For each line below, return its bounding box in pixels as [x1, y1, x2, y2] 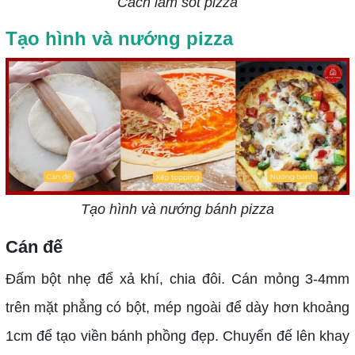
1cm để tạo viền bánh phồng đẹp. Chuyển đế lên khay [5, 327, 350, 344]
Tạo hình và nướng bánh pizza [80, 200, 274, 217]
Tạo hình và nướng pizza [5, 28, 233, 50]
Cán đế [5, 236, 63, 257]
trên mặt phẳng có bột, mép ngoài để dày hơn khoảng [5, 299, 350, 315]
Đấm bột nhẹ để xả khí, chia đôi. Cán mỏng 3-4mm [5, 270, 350, 287]
